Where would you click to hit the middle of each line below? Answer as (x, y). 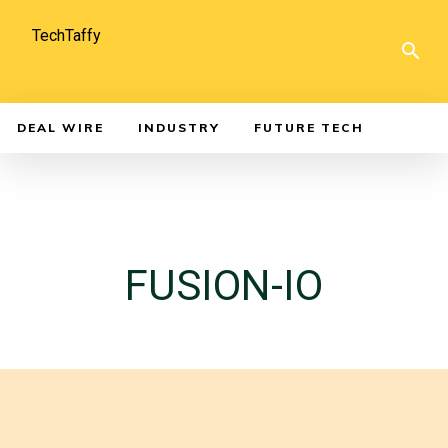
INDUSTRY (179, 127)
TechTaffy (66, 35)
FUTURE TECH (309, 127)
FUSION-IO (224, 285)
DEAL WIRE (60, 127)
